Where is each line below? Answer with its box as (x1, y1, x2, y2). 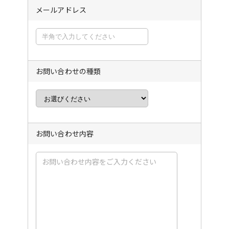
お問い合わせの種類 (36, 66, 101, 76)
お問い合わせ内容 (36, 128, 94, 139)
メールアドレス (36, 5, 86, 15)
